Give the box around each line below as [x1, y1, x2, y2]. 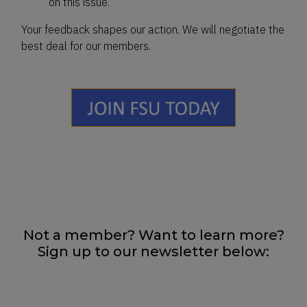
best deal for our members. [21, 39, 151, 53]
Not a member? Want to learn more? [23, 226, 284, 243]
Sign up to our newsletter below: [38, 243, 269, 260]
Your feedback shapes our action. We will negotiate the [21, 23, 284, 36]
